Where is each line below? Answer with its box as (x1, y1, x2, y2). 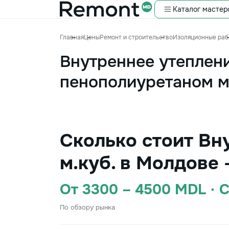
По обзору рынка (60, 203, 115, 212)
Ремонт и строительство (100, 33, 173, 41)
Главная (60, 33, 84, 41)
